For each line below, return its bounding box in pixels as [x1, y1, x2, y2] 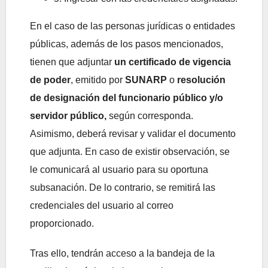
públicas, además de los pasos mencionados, [30, 39, 223, 50]
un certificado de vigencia [114, 57, 231, 68]
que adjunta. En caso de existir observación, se [30, 147, 230, 157]
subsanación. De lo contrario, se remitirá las [30, 182, 215, 193]
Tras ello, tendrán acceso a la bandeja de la [30, 248, 215, 259]
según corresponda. [109, 111, 193, 121]
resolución [177, 75, 226, 86]
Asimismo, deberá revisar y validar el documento [30, 129, 236, 139]
